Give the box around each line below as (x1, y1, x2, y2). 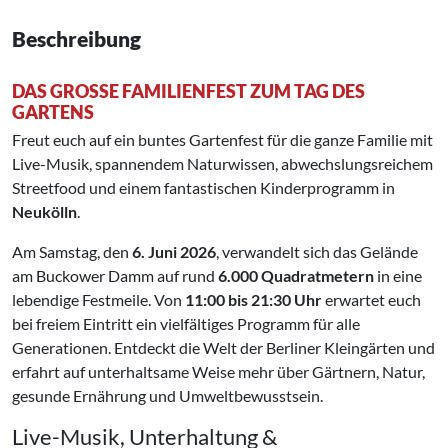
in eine (374, 265, 422, 285)
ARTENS (12, 100, 84, 123)
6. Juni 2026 (132, 241, 216, 261)
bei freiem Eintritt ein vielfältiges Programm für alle (12, 313, 360, 333)
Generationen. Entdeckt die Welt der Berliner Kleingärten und (12, 337, 435, 357)
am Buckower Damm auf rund (12, 265, 218, 285)
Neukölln (12, 201, 77, 221)
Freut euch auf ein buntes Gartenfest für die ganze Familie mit (12, 129, 433, 149)
